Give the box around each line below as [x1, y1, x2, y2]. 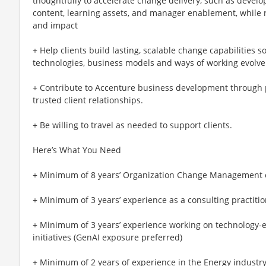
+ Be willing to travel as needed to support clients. [33, 119, 232, 131]
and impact [33, 19, 78, 31]
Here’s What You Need [33, 144, 121, 156]
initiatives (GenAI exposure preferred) [33, 231, 182, 243]
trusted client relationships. [33, 94, 143, 106]
